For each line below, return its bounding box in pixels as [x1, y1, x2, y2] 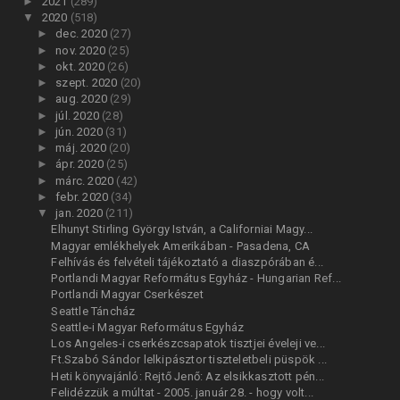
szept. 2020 [55, 76, 121, 90]
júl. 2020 [55, 108, 103, 122]
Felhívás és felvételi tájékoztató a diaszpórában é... [51, 254, 324, 269]
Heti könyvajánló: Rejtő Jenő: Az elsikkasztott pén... [51, 369, 325, 383]
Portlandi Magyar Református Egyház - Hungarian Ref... [51, 271, 342, 286]
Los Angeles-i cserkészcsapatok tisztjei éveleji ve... [51, 337, 326, 351]
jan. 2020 [55, 206, 106, 221]
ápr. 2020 [55, 157, 107, 171]
